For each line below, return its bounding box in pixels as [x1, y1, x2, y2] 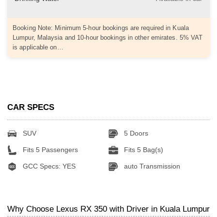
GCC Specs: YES [21, 162, 76, 170]
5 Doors [122, 129, 148, 137]
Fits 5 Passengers [21, 145, 78, 154]
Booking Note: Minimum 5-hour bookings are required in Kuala [13, 24, 189, 32]
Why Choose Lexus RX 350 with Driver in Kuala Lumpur [7, 204, 210, 214]
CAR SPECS [7, 102, 54, 112]
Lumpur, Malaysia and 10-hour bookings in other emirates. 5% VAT [13, 34, 203, 42]
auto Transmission [122, 162, 180, 170]
